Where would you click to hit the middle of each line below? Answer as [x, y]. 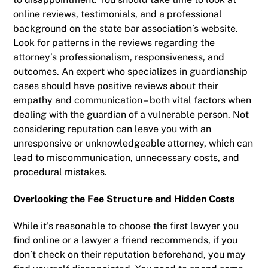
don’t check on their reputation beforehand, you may [130, 254]
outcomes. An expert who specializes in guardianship [131, 72]
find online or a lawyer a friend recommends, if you [126, 240]
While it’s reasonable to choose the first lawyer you [126, 226]
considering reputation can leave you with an [112, 129]
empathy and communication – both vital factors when [133, 100]
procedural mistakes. [60, 172]
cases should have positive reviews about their [116, 86]
